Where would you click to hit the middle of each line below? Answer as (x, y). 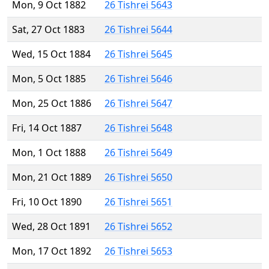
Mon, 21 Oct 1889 (52, 177)
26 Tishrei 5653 (138, 251)
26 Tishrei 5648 (138, 128)
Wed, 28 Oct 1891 (51, 227)
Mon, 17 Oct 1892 (52, 251)
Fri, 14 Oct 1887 (47, 128)
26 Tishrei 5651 (138, 202)
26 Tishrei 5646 (138, 79)
